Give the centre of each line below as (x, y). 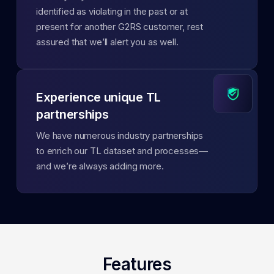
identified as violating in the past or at (112, 11)
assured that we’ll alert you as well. (107, 42)
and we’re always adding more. (100, 166)
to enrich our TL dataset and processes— (122, 150)
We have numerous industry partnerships (120, 135)
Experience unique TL (98, 97)
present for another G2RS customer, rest (120, 26)
